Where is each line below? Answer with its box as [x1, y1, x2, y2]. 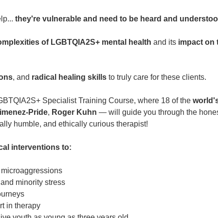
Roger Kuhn [52, 108, 97, 117]
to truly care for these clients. [107, 73, 206, 82]
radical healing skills [32, 73, 107, 82]
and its [151, 38, 178, 47]
